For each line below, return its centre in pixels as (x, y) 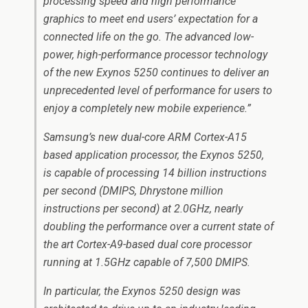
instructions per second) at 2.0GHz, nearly (143, 209)
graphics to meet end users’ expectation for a (151, 19)
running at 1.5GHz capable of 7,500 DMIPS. (147, 262)
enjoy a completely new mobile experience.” (147, 108)
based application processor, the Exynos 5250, (154, 155)
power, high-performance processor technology (155, 55)
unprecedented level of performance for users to (158, 90)
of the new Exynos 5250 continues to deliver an (156, 73)
